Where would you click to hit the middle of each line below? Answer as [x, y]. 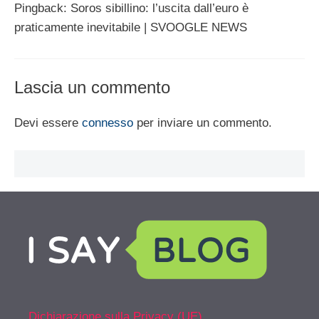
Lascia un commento [92, 87]
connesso [108, 122]
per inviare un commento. [203, 122]
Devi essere [48, 122]
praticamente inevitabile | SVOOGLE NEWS [131, 28]
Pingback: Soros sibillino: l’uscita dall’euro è [131, 9]
